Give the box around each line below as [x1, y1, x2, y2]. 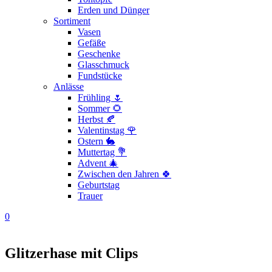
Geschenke [78, 49, 120, 59]
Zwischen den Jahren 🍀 [78, 169, 171, 179]
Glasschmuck [78, 59, 129, 70]
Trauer [78, 191, 103, 201]
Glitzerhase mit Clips [5, 245, 138, 261]
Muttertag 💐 [78, 147, 127, 157]
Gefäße [78, 38, 106, 48]
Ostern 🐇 [78, 136, 115, 146]
